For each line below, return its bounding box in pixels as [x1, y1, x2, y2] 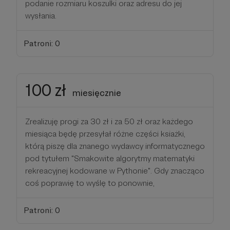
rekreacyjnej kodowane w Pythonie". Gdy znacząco [25, 165, 204, 176]
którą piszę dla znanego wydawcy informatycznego [25, 141, 205, 151]
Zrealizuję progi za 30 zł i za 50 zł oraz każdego [25, 116, 193, 126]
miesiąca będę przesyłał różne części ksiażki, [25, 128, 185, 139]
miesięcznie [72, 87, 121, 98]
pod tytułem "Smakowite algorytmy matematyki [25, 153, 195, 163]
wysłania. [25, 10, 56, 21]
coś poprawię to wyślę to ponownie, [25, 178, 155, 188]
